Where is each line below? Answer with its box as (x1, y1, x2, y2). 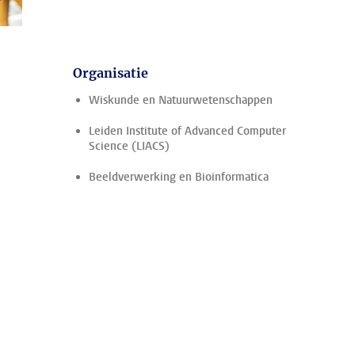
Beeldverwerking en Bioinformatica (89, 170, 269, 185)
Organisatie (73, 65, 148, 81)
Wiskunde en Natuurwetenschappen (89, 93, 273, 108)
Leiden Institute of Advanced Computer (89, 124, 286, 139)
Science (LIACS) (89, 139, 170, 154)
